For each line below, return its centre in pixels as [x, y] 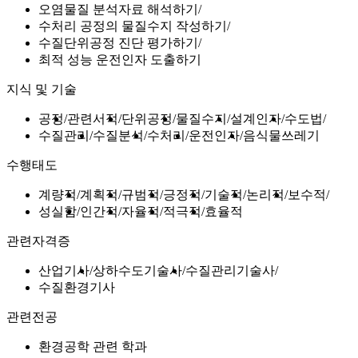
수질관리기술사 [230, 271]
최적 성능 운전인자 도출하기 [120, 60]
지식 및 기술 [42, 89]
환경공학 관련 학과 [93, 347]
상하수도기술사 [137, 271]
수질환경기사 [77, 288]
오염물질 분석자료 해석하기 [118, 10]
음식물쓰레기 [281, 136]
